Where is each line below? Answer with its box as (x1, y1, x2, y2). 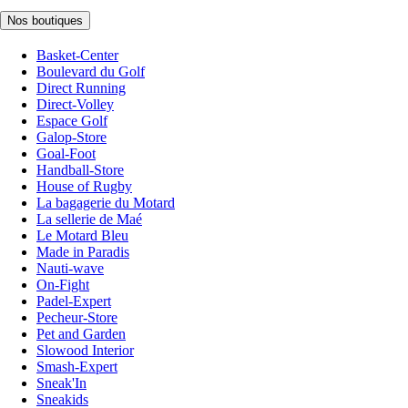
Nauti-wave (36, 260, 104, 276)
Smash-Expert (36, 358, 117, 374)
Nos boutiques (7, 14, 83, 28)
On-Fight (36, 276, 89, 292)
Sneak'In (36, 374, 87, 391)
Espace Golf (36, 112, 107, 128)
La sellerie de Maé (36, 210, 142, 227)
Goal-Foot (36, 145, 96, 161)
